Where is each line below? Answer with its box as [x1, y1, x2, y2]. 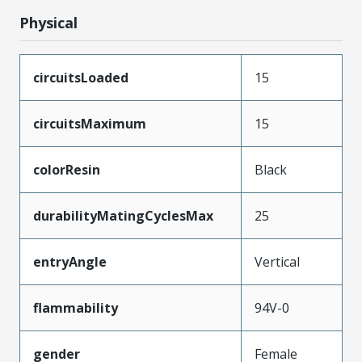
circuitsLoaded [33, 69, 128, 87]
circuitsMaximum [33, 115, 146, 133]
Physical [19, 13, 78, 33]
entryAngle [33, 253, 107, 271]
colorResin [33, 161, 100, 179]
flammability [33, 299, 118, 318]
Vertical [255, 253, 300, 271]
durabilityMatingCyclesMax [33, 207, 213, 225]
